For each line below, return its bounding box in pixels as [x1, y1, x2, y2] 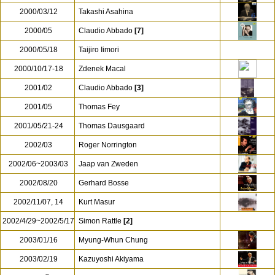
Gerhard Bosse [79, 179, 129, 187]
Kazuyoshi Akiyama [79, 255, 144, 263]
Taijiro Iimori [79, 45, 119, 54]
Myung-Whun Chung [79, 236, 148, 244]
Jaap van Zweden [79, 160, 138, 168]
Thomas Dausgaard [79, 122, 145, 130]
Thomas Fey [79, 103, 120, 111]
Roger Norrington [79, 141, 137, 149]
